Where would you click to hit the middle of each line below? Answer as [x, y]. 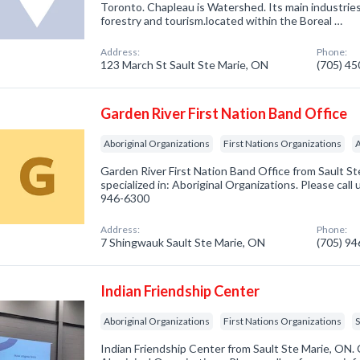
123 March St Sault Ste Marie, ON [185, 65]
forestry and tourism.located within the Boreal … [222, 20]
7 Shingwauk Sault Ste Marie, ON [183, 242]
